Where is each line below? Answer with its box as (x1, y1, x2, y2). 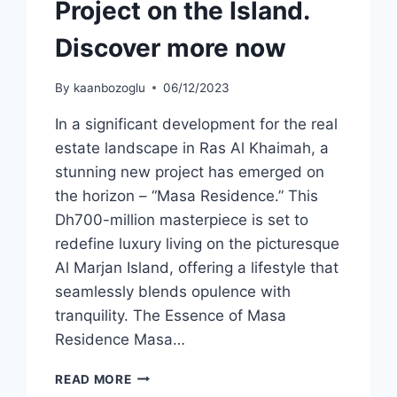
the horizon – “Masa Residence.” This (55, 186, 319, 205)
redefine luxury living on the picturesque (55, 234, 340, 253)
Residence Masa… (55, 330, 186, 348)
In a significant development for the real (55, 114, 339, 133)
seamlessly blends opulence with (55, 282, 292, 300)
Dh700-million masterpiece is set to (55, 210, 309, 229)
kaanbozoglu (73, 80, 145, 95)
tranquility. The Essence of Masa (55, 306, 287, 324)
